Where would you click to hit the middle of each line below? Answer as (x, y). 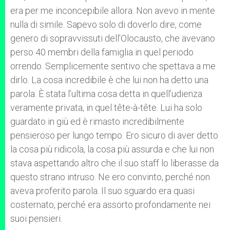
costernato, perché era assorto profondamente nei (110, 205)
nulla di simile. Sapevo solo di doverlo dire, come (106, 24)
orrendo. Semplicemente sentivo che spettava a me (113, 66)
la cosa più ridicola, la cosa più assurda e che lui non (112, 149)
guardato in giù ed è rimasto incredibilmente (97, 121)
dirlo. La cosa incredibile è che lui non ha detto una (109, 80)
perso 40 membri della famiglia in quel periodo (102, 52)
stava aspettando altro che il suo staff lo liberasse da (114, 163)
